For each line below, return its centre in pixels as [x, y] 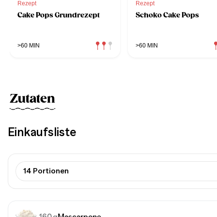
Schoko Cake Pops [167, 15]
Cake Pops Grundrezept [59, 15]
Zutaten [32, 99]
